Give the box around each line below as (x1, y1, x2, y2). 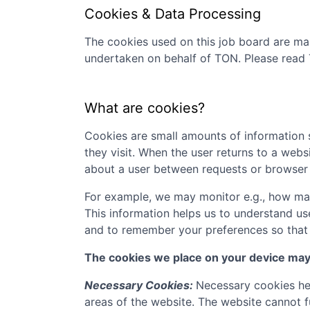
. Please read (238, 51, 305, 65)
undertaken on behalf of (84, 51, 215, 65)
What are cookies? (84, 100, 205, 116)
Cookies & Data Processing (84, 6, 261, 22)
